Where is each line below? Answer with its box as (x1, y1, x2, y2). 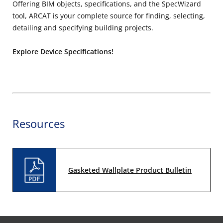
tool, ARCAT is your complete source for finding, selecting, (12, 11, 205, 21)
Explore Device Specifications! (12, 47, 113, 57)
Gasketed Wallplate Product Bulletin (68, 165, 192, 175)
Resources (12, 116, 65, 131)
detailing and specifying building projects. (12, 23, 153, 33)
